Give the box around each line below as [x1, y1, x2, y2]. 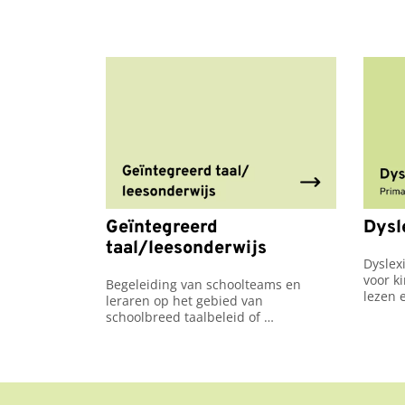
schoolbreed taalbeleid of [106, 307, 260, 325]
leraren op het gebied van [106, 291, 263, 309]
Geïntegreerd [106, 215, 218, 240]
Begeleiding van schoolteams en [106, 275, 301, 293]
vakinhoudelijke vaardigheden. [106, 324, 292, 342]
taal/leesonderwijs [106, 236, 267, 260]
